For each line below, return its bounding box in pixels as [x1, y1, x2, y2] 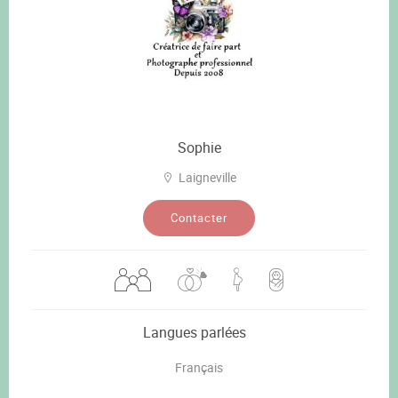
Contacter [171, 209, 227, 226]
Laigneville [179, 168, 236, 186]
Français [175, 358, 223, 376]
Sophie [177, 137, 221, 157]
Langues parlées [143, 322, 246, 342]
